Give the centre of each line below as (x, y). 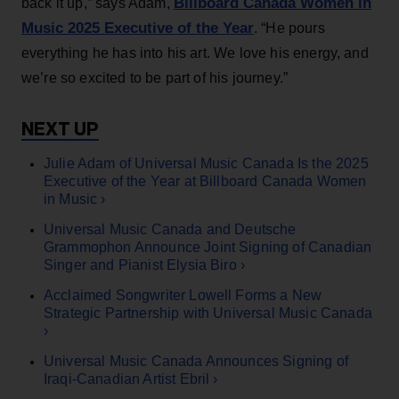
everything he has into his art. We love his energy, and (195, 53)
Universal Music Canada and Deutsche (170, 229)
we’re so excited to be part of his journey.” (155, 77)
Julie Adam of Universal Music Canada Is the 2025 (206, 163)
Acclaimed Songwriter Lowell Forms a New (183, 295)
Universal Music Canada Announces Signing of (196, 361)
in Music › (75, 199)
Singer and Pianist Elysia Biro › (145, 265)
